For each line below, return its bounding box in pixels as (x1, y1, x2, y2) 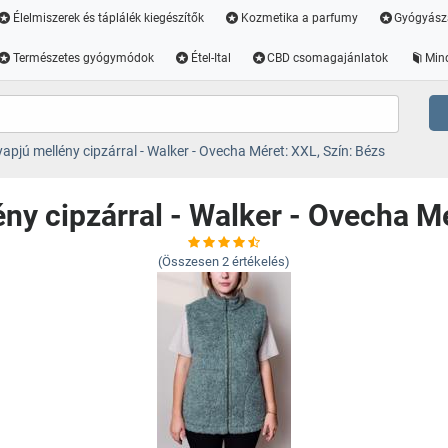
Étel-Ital (190, 51, 231, 65)
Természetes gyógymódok (12, 51, 154, 65)
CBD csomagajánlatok (267, 51, 389, 65)
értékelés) (232, 254, 290, 269)
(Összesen (158, 254, 219, 269)
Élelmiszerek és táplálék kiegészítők (12, 11, 204, 25)
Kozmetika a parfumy (240, 11, 358, 25)
